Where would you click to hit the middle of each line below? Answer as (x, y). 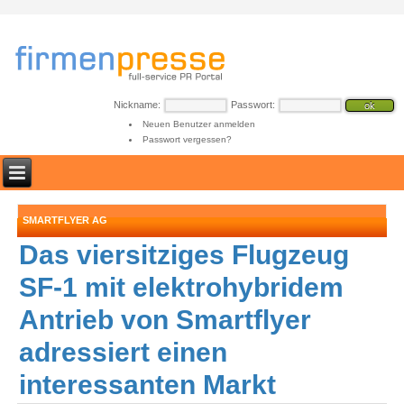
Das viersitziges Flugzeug (184, 255)
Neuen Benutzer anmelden (198, 124)
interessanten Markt (148, 385)
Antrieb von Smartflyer (165, 320)
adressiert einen (124, 352)
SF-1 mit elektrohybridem (182, 287)
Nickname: (137, 105)
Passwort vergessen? (187, 139)
